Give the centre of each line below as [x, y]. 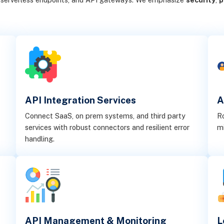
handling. [40, 139]
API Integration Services [81, 100]
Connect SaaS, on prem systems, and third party [105, 116]
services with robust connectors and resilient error [107, 127]
